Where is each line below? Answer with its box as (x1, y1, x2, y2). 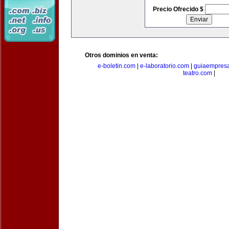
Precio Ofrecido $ (152, 6, 205, 13)
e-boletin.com (98, 62, 135, 70)
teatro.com (182, 70, 212, 77)
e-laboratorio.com (140, 62, 189, 70)
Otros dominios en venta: (85, 52, 158, 59)
